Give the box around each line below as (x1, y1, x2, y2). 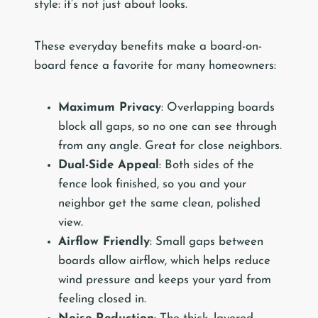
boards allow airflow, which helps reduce (58, 255, 270, 268)
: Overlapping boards (161, 102, 275, 114)
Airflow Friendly (58, 236, 150, 248)
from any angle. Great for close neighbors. (58, 140, 282, 153)
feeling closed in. (58, 293, 146, 306)
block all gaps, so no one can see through (58, 121, 277, 133)
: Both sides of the (159, 159, 254, 172)
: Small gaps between (150, 236, 263, 248)
